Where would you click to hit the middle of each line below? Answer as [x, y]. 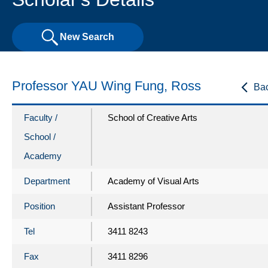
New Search [87, 37]
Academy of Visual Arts [153, 181]
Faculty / [41, 117]
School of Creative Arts [153, 117]
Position [39, 206]
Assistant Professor [146, 206]
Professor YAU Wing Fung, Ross [106, 86]
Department [47, 181]
